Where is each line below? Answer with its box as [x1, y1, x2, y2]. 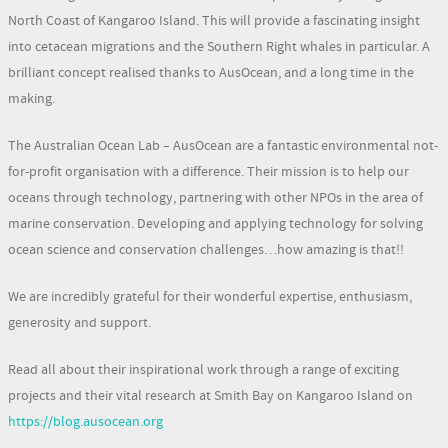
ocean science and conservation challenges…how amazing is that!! [8, 240, 404, 259]
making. [8, 89, 55, 108]
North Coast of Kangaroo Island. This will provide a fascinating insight [8, 11, 420, 30]
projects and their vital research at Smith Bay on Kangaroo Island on [8, 386, 413, 405]
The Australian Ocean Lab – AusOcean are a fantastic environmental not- [8, 136, 438, 155]
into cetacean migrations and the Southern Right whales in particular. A [8, 37, 430, 56]
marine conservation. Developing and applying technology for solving [8, 214, 423, 233]
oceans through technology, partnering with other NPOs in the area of [8, 188, 423, 207]
